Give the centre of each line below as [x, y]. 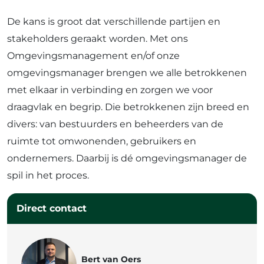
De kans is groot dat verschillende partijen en [114, 22]
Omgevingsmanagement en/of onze [93, 56]
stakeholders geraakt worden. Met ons [98, 39]
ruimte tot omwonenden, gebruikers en [102, 141]
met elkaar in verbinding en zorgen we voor [110, 90]
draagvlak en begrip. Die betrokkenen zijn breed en [128, 107]
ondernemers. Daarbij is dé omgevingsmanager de [127, 159]
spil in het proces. [48, 176]
